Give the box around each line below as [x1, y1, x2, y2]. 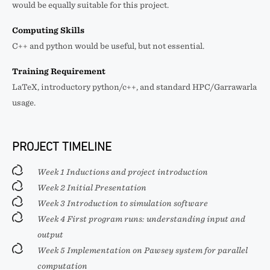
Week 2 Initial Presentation [37, 183, 146, 192]
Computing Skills [12, 26, 84, 35]
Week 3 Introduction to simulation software [37, 199, 208, 208]
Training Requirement [12, 67, 105, 76]
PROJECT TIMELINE [12, 140, 111, 153]
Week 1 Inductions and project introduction [37, 168, 208, 177]
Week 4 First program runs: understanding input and [37, 215, 245, 224]
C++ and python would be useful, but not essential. [12, 42, 204, 51]
